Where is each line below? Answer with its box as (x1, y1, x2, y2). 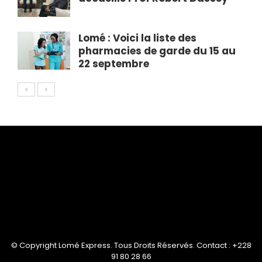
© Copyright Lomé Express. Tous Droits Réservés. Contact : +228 (11, 240, 251, 251)
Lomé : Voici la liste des (78, 31, 196, 45)
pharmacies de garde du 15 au (78, 44, 236, 58)
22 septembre (78, 57, 149, 71)
